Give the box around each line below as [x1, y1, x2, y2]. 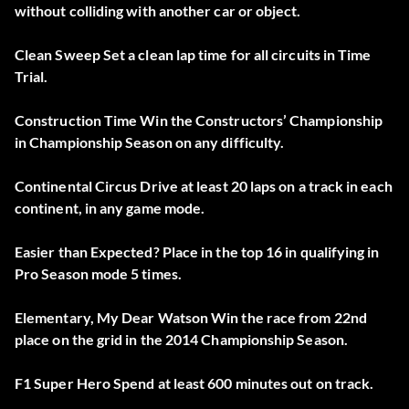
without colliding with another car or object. [15, 2, 301, 20]
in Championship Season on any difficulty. [15, 133, 285, 152]
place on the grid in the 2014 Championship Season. [15, 330, 348, 349]
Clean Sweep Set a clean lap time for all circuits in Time [15, 46, 372, 64]
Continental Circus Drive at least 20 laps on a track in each [15, 177, 393, 195]
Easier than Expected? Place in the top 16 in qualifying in [15, 243, 380, 261]
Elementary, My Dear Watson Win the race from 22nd [15, 309, 367, 327]
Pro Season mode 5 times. [15, 265, 182, 283]
